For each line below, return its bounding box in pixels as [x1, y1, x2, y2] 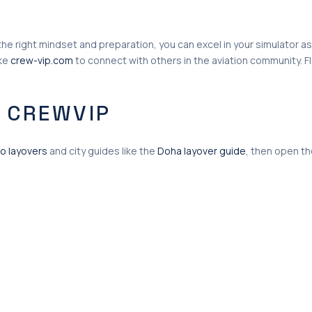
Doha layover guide [157, 144, 246, 157]
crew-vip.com [10, 53, 73, 67]
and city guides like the [47, 144, 157, 157]
